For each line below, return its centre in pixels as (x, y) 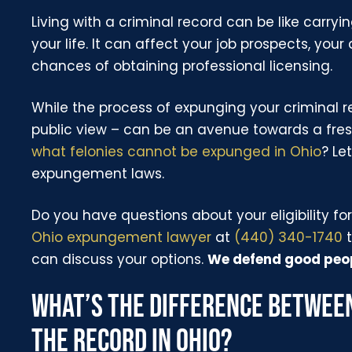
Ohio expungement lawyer (122, 237)
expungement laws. (98, 173)
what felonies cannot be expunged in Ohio (177, 151)
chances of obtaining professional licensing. (182, 66)
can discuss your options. (120, 259)
